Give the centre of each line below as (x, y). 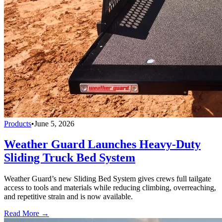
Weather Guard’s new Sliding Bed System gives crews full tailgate (108, 179)
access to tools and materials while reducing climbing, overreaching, (110, 188)
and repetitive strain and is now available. (68, 197)
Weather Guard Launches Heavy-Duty (102, 144)
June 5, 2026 (54, 123)
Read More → (27, 214)
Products (18, 123)
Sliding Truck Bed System (70, 158)
